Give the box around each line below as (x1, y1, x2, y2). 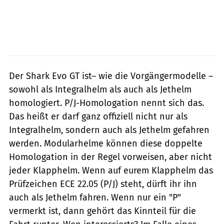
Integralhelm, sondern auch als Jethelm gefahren (9, 124, 209, 135)
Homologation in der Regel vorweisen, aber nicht (9, 151, 212, 162)
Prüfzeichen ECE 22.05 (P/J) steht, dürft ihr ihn (9, 178, 197, 189)
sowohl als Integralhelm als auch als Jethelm (9, 83, 191, 95)
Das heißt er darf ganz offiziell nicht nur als (9, 110, 187, 122)
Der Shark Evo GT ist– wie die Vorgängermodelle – (9, 70, 213, 81)
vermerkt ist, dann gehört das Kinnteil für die (9, 205, 196, 216)
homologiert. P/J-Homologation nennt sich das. (9, 97, 204, 108)
